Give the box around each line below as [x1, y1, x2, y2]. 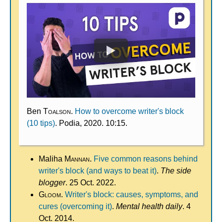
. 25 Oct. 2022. [65, 178, 116, 187]
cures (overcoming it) [39, 202, 112, 211]
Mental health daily [116, 202, 182, 211]
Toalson [43, 107, 71, 116]
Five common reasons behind [94, 155, 198, 164]
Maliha [39, 155, 64, 164]
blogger [39, 178, 65, 187]
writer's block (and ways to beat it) [39, 166, 157, 175]
